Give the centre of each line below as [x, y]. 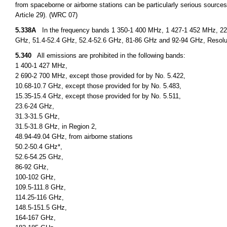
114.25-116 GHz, [40, 197]
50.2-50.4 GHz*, [39, 147]
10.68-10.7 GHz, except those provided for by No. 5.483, [98, 86]
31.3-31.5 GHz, [37, 116]
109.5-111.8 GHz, [41, 187]
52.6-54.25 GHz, [39, 157]
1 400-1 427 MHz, [41, 66]
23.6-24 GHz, [35, 106]
